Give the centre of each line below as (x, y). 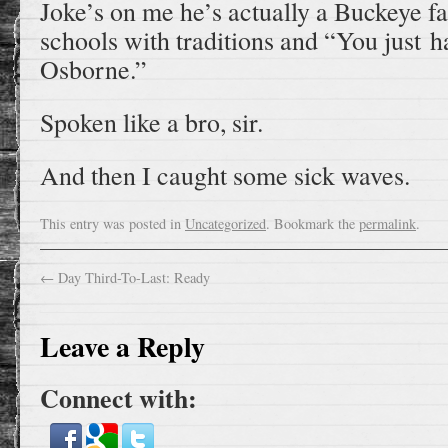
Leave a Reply (122, 346)
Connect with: (118, 397)
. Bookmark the (312, 223)
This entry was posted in (112, 223)
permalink (387, 223)
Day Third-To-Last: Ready (132, 277)
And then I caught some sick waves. (225, 174)
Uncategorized (225, 223)
